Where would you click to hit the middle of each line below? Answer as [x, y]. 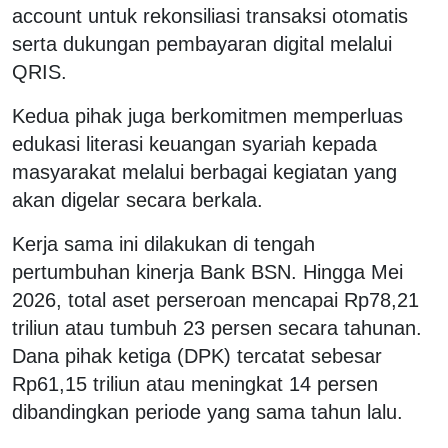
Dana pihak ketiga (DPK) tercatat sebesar [197, 355]
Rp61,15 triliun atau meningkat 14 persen [195, 383]
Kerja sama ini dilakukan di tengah [163, 243]
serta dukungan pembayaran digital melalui [202, 43]
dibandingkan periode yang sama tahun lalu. [207, 411]
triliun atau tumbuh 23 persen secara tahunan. [217, 327]
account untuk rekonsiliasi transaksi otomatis [210, 15]
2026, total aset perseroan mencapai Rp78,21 [215, 299]
